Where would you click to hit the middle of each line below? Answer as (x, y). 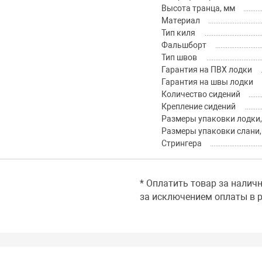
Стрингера (181, 144)
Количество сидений (201, 94)
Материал (180, 21)
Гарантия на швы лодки (207, 82)
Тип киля (178, 33)
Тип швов (179, 58)
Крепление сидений (198, 107)
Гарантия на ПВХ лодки (206, 70)
